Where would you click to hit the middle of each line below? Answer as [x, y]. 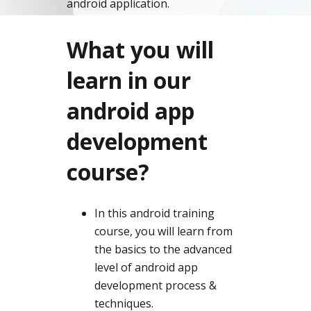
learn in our [129, 80]
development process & [155, 285]
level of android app [146, 267]
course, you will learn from [163, 231]
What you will [140, 50]
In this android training [154, 213]
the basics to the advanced [163, 249]
